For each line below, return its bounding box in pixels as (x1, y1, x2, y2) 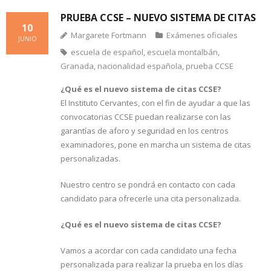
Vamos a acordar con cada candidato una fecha (60, 245, 237, 256)
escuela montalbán (147, 47, 218, 58)
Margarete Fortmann (71, 30, 146, 41)
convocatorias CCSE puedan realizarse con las (60, 111, 231, 123)
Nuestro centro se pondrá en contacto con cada (60, 179, 235, 191)
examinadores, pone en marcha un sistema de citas (60, 139, 251, 151)
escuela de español (71, 47, 143, 58)
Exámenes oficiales (166, 30, 238, 41)
